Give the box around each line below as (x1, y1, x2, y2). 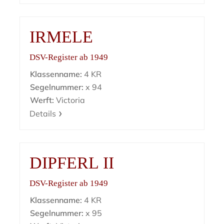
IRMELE (29, 27, 93, 46)
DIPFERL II (29, 153, 114, 172)
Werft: (30, 95, 54, 105)
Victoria (54, 95, 85, 105)
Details (29, 108, 56, 119)
